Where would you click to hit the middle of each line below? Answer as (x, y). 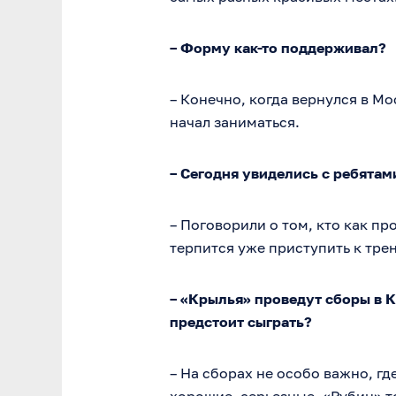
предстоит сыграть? (241, 322)
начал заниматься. (235, 122)
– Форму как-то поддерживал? (278, 48)
